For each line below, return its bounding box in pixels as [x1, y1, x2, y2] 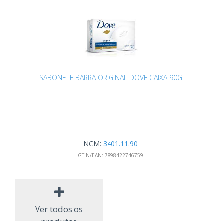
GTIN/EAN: [78, 152, 103, 159]
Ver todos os [35, 203, 83, 215]
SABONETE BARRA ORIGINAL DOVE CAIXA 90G [39, 73, 182, 83]
